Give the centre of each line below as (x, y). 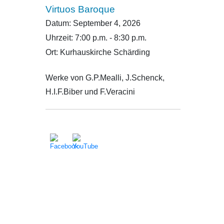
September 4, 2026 (106, 23)
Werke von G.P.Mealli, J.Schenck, (105, 78)
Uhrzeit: (60, 38)
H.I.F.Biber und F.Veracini (90, 92)
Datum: (59, 23)
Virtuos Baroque (80, 9)
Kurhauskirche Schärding (105, 52)
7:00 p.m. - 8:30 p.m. (110, 38)
